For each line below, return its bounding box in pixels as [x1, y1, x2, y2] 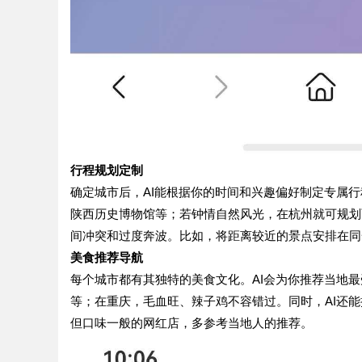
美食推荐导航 [70, 250, 143, 264]
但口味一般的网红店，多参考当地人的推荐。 [70, 315, 313, 330]
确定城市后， [70, 184, 143, 199]
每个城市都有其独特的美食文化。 [70, 271, 252, 286]
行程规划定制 [70, 162, 143, 177]
